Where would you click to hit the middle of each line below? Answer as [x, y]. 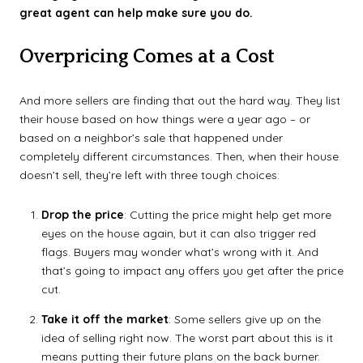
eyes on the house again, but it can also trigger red [178, 234]
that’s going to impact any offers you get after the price [192, 271]
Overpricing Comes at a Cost [147, 56]
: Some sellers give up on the [244, 319]
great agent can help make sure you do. [136, 13]
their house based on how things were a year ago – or [165, 119]
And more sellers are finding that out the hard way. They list [180, 100]
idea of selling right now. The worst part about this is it [187, 337]
